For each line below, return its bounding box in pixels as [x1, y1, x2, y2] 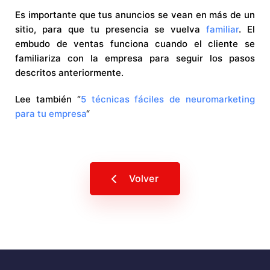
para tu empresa [15, 108, 86, 120]
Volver [128, 172, 159, 185]
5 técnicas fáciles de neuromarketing [80, 93, 256, 105]
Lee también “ [15, 93, 81, 105]
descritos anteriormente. [15, 67, 124, 79]
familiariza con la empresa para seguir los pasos [15, 52, 255, 64]
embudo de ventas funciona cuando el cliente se [15, 38, 255, 50]
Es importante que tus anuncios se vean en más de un [15, 9, 255, 21]
